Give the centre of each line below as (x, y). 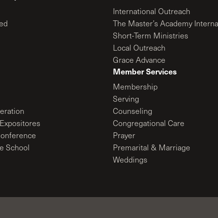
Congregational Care (149, 123)
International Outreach (152, 11)
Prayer (124, 135)
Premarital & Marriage (152, 147)
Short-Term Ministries (151, 35)
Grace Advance (139, 60)
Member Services (145, 71)
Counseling (133, 111)
